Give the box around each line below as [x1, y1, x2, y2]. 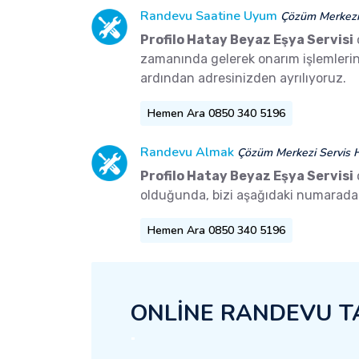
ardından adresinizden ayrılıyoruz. [140, 71, 346, 87]
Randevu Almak [140, 143, 234, 162]
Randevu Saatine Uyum [140, 7, 277, 26]
